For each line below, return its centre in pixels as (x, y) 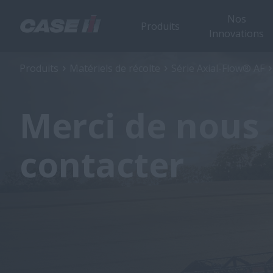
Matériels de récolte (115, 68)
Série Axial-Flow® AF (218, 68)
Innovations (236, 33)
